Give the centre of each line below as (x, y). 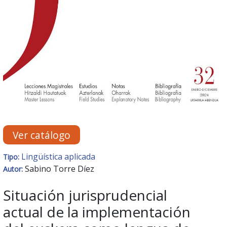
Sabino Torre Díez (60, 168)
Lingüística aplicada (58, 156)
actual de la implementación (97, 212)
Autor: (14, 169)
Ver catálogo (42, 135)
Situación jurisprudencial (85, 195)
